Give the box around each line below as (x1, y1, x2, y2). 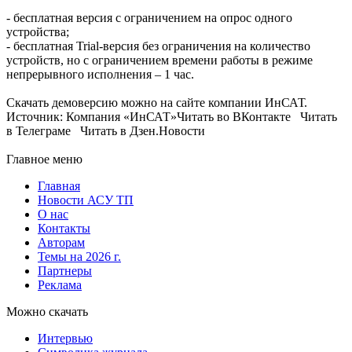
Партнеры (38, 264, 92, 278)
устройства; (6, 25, 69, 39)
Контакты (38, 222, 90, 236)
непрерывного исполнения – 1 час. (6, 68, 194, 82)
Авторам (38, 236, 85, 250)
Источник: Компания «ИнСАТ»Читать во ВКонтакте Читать (6, 110, 337, 124)
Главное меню (6, 152, 82, 167)
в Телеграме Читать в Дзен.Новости (6, 124, 205, 138)
